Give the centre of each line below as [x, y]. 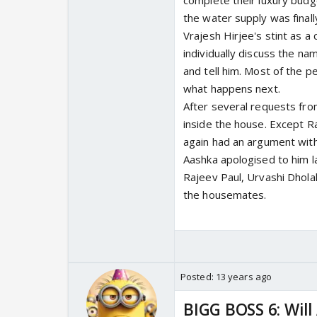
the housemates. [225, 195]
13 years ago [244, 277]
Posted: [198, 277]
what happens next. [232, 89]
